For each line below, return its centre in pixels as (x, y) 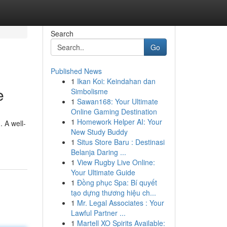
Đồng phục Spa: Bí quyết (117, 182)
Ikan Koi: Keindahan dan (116, 81)
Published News (76, 71)
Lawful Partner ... (98, 213)
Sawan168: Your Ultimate (117, 101)
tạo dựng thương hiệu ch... (113, 193)
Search (62, 33)
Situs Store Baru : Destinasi (121, 142)
